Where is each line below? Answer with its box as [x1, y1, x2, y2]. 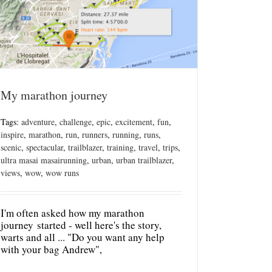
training [107, 141, 134, 153]
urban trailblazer [116, 154, 172, 166]
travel [138, 141, 158, 153]
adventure [21, 115, 55, 127]
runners [82, 128, 107, 140]
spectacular [26, 141, 63, 153]
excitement [115, 115, 152, 127]
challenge [59, 115, 92, 127]
